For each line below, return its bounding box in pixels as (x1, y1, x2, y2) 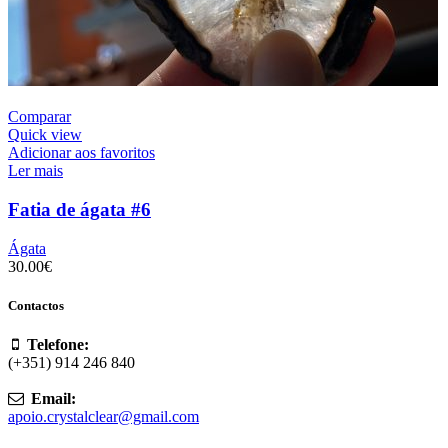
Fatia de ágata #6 (8, 198, 151, 220)
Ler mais (8, 162, 63, 180)
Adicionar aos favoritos (8, 144, 155, 162)
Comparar (8, 108, 71, 126)
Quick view (8, 126, 82, 144)
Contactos (8, 297, 64, 313)
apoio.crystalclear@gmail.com (8, 407, 199, 425)
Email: (31, 389, 76, 407)
